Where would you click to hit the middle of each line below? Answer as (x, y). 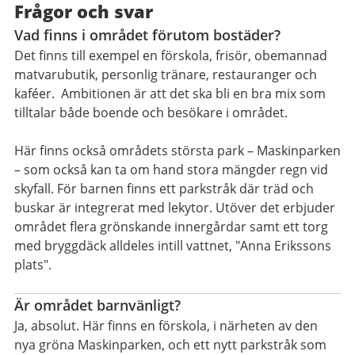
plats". (33, 265)
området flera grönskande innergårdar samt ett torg (171, 227)
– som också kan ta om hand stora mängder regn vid (171, 170)
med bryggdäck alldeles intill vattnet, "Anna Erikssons (173, 246)
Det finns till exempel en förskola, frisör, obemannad (171, 56)
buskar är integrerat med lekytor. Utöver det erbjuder (175, 208)
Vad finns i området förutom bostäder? (147, 35)
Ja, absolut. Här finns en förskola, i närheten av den (166, 326)
